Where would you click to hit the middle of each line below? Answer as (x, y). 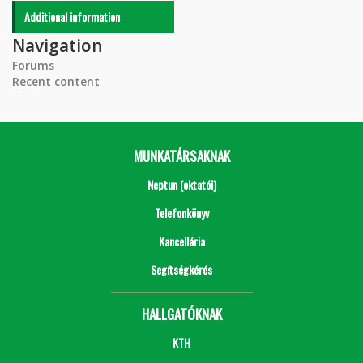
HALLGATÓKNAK (181, 314)
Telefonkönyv (181, 212)
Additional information (72, 16)
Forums (33, 65)
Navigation (58, 45)
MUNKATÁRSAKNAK (181, 156)
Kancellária (181, 241)
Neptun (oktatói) (181, 184)
